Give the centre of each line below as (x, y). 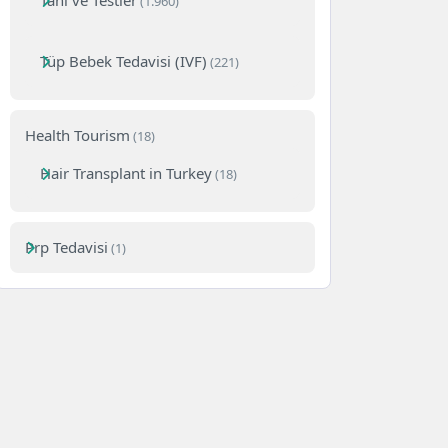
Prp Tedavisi (67, 247)
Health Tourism (78, 135)
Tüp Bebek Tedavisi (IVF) (124, 61)
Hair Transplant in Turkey (126, 173)
